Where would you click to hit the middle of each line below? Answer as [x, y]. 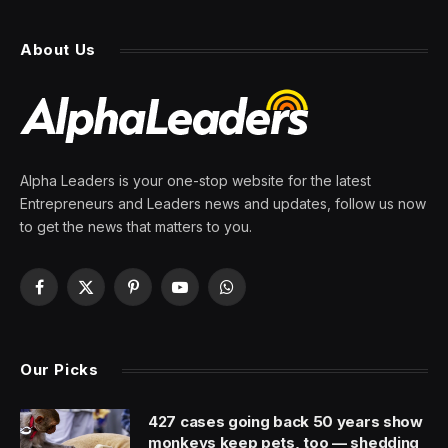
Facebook [71, 296]
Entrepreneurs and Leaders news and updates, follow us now [223, 204]
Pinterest [160, 296]
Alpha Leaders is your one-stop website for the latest [195, 181]
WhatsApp [259, 296]
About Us [58, 50]
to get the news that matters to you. [136, 227]
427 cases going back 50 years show [285, 422]
